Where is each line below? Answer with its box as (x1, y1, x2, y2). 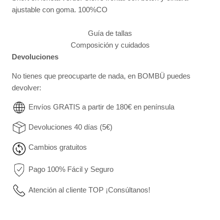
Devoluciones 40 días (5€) (28, 123, 112, 131)
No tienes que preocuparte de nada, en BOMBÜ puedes (12, 72, 191, 81)
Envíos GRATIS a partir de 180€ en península (28, 103, 174, 111)
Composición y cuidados (70, 41, 150, 50)
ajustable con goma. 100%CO (12, 5, 108, 14)
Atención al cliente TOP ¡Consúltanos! (28, 185, 150, 194)
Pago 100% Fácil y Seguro (28, 165, 113, 174)
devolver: (12, 83, 41, 92)
